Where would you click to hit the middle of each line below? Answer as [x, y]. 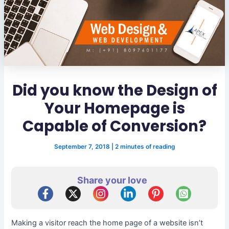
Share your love [112, 180]
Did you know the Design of [114, 90]
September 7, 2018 [83, 147]
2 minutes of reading [145, 147]
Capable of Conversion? [114, 126]
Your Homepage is [114, 108]
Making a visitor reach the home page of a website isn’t [107, 223]
